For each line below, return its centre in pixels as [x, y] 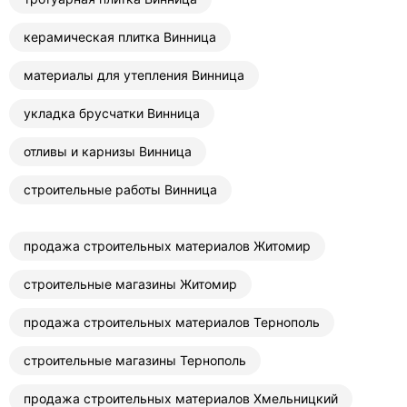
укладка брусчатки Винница [112, 114]
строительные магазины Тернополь [135, 361]
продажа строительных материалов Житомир [167, 246]
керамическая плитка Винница [120, 37]
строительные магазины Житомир [130, 284]
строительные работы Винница [120, 190]
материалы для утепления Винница [134, 75]
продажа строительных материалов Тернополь [172, 323]
